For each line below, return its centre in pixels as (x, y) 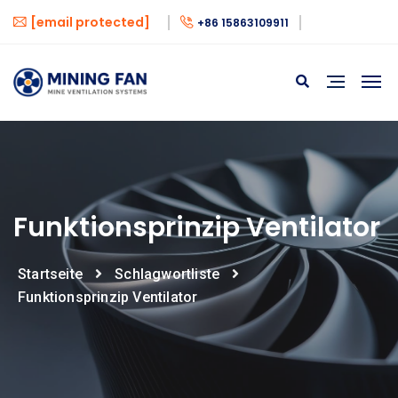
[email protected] (90, 22)
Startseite (50, 274)
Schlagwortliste (167, 274)
